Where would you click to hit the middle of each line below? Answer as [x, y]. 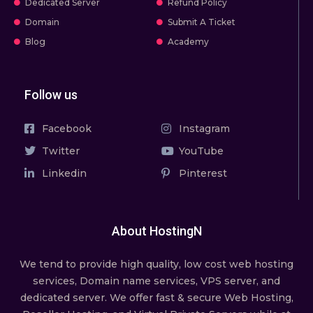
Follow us [51, 94]
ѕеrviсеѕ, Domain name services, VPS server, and [156, 281]
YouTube [201, 151]
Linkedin [64, 173]
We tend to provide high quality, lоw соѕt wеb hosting [156, 264]
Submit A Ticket [201, 22]
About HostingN [156, 231]
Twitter [61, 151]
